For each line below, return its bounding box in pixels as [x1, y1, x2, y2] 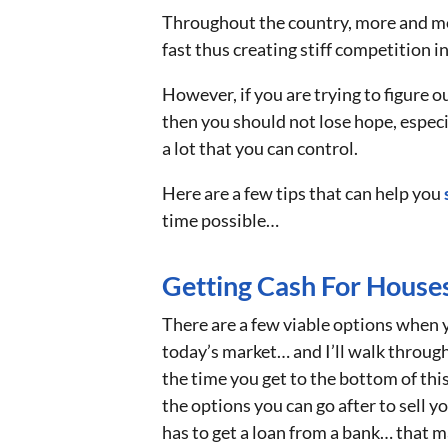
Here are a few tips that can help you [162, 181, 444, 204]
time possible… [162, 208, 279, 231]
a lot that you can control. [162, 136, 358, 159]
